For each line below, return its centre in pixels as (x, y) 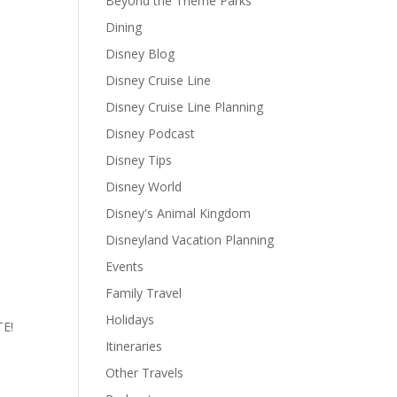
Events (125, 267)
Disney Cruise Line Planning (185, 107)
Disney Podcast (151, 134)
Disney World (144, 187)
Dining (124, 27)
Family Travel (144, 293)
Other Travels (145, 373)
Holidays (130, 320)
